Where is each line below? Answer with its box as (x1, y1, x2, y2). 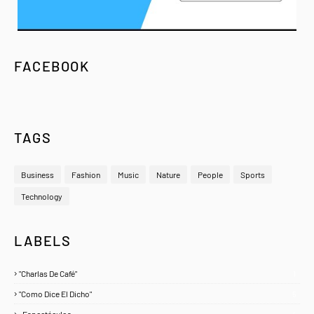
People (198, 170, 223, 180)
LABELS (14, 232, 71, 250)
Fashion (71, 170, 100, 180)
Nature (156, 170, 180, 180)
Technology (21, 191, 62, 202)
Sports (240, 170, 265, 180)
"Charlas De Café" (19, 268, 77, 279)
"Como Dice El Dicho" (19, 289, 92, 299)
